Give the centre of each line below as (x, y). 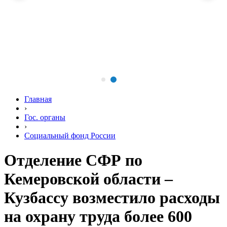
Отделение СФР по (73, 160)
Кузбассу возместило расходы (112, 198)
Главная (38, 99)
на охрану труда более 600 (98, 217)
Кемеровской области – (88, 179)
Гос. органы (45, 117)
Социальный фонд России (70, 136)
